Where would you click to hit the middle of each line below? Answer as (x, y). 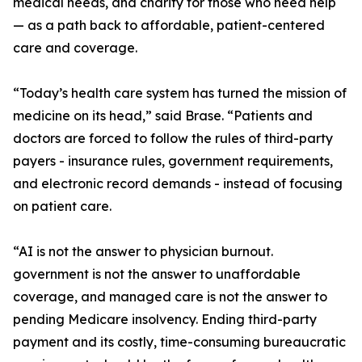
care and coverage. (75, 48)
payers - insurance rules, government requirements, (173, 161)
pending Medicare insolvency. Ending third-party (165, 320)
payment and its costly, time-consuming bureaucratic (179, 342)
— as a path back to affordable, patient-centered (169, 25)
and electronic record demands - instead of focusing (178, 184)
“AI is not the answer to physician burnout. (143, 252)
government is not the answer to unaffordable (157, 274)
